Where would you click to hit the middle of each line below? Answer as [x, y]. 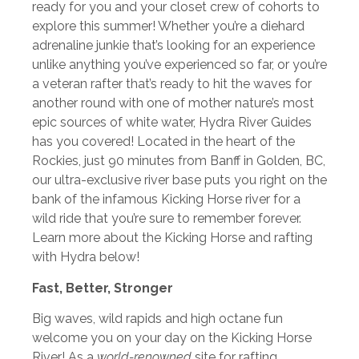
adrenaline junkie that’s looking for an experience [173, 46]
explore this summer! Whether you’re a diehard [168, 26]
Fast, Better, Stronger [103, 288]
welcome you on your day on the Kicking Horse [172, 337]
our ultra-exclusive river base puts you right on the [179, 180]
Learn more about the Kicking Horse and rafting [172, 238]
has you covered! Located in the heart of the [163, 142]
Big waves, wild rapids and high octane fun [157, 318]
